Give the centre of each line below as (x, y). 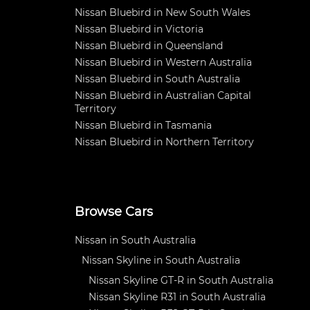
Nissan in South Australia (135, 240)
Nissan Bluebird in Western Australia (163, 62)
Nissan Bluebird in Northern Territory (164, 142)
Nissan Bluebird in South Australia (157, 79)
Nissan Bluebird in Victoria (139, 29)
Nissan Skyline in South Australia (161, 260)
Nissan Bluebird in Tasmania (143, 125)
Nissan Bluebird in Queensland (149, 46)
